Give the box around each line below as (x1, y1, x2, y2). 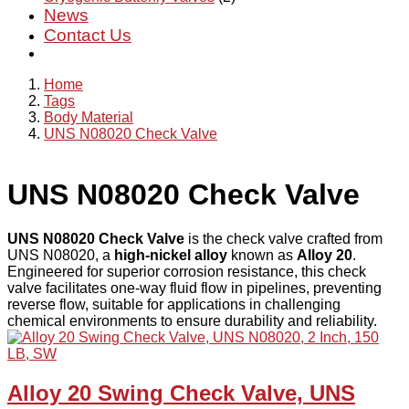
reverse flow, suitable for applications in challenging (7, 297, 341, 313)
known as (227, 247, 297, 264)
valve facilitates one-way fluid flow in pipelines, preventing (7, 280, 382, 297)
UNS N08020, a (7, 247, 114, 264)
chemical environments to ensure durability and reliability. (7, 313, 377, 330)
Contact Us (44, 26, 131, 45)
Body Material (44, 110, 133, 125)
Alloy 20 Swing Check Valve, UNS (7, 381, 355, 406)
